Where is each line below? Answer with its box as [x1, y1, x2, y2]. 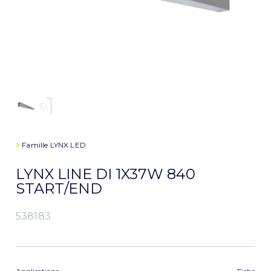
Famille [20, 140, 50, 149]
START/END [16, 180, 103, 197]
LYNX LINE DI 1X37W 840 [16, 165, 195, 183]
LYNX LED [50, 140, 86, 149]
